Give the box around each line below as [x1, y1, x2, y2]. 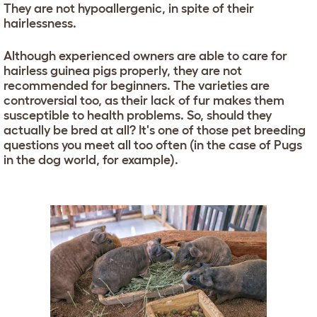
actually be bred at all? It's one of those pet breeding [4, 122, 306, 137]
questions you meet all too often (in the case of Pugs [4, 137, 302, 152]
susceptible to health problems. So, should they [4, 108, 272, 122]
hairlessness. [4, 16, 76, 30]
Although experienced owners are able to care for [4, 48, 287, 63]
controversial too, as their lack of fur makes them [4, 93, 284, 108]
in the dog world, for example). [4, 152, 178, 167]
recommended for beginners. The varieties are [4, 78, 270, 93]
